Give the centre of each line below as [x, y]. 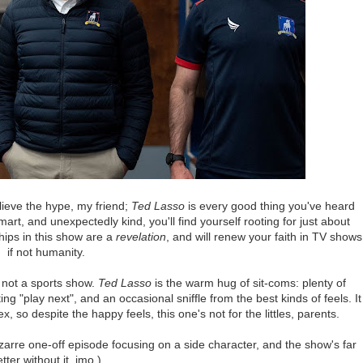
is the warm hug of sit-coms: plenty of [249, 282]
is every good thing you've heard [270, 205]
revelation [141, 236]
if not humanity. [46, 252]
